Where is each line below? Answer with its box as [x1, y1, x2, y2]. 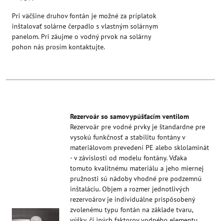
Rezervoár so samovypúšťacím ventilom [70, 111, 189, 121]
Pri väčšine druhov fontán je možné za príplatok [12, 11, 156, 20]
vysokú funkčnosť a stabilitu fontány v [70, 132, 185, 142]
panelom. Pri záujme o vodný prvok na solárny [12, 32, 151, 41]
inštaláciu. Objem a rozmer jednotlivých [70, 184, 189, 193]
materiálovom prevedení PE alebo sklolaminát [70, 143, 209, 152]
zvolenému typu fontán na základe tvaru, [70, 205, 193, 214]
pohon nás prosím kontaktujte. [12, 42, 105, 51]
